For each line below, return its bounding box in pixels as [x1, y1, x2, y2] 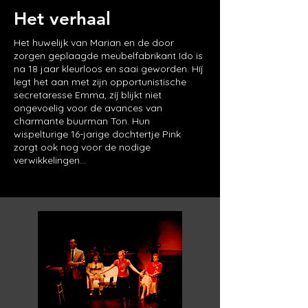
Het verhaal [14, 8, 111, 30]
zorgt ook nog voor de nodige [14, 141, 151, 153]
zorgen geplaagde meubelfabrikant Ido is [14, 49, 203, 62]
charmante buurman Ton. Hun [14, 115, 150, 127]
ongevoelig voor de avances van [14, 102, 162, 114]
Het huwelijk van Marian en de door [14, 36, 174, 49]
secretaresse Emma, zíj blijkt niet [14, 89, 162, 101]
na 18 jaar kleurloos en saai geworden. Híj [14, 63, 203, 75]
